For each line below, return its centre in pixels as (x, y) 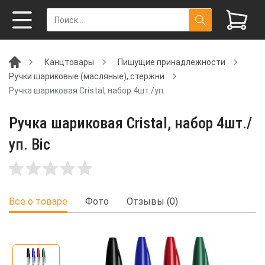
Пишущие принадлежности (172, 62)
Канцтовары (69, 62)
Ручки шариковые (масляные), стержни (87, 76)
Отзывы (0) (152, 202)
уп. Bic (30, 144)
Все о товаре (38, 202)
